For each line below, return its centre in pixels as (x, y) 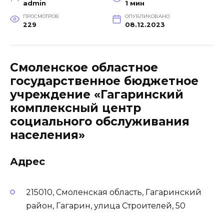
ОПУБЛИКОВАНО (147, 16)
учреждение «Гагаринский (97, 94)
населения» (47, 135)
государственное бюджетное (104, 81)
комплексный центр (75, 108)
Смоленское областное (84, 67)
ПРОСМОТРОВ (41, 16)
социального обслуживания (100, 121)
